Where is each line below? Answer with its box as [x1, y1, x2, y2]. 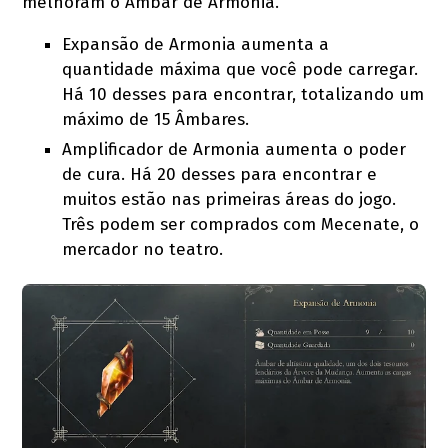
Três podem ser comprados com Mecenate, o [62, 213, 420, 235]
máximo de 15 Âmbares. [62, 108, 250, 130]
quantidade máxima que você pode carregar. [62, 58, 419, 80]
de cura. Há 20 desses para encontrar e [62, 163, 378, 185]
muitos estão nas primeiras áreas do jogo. [62, 188, 397, 210]
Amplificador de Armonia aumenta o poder [62, 138, 407, 160]
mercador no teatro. [62, 238, 224, 260]
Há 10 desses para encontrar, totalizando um [62, 83, 425, 105]
